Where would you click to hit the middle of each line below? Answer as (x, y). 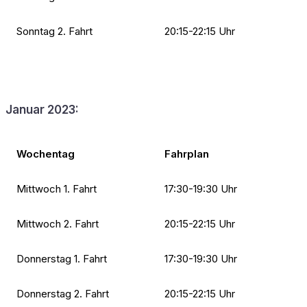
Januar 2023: (42, 109)
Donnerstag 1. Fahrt (62, 258)
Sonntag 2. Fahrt (54, 31)
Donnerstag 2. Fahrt (63, 293)
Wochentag (46, 153)
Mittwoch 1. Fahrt (57, 188)
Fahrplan (187, 153)
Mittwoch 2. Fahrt (58, 223)
